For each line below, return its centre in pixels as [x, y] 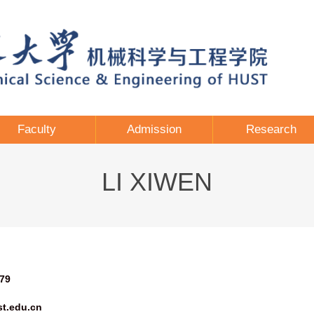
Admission [154, 129]
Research [272, 129]
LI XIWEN [157, 182]
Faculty [37, 129]
